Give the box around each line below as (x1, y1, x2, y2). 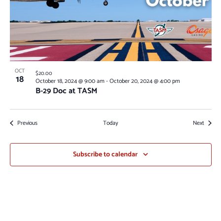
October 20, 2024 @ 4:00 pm (109, 76, 180, 86)
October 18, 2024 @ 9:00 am (35, 76, 105, 86)
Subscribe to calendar (73, 148, 138, 160)
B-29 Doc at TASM (35, 84, 97, 98)
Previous (17, 118, 37, 128)
